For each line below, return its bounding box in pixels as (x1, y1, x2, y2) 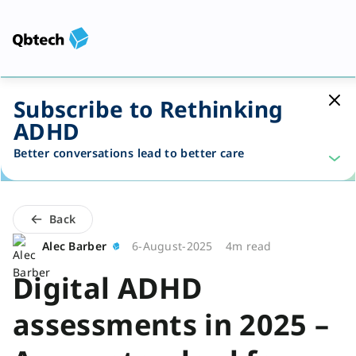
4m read (225, 238, 272, 253)
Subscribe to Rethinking (14, 94, 284, 124)
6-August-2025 (132, 238, 213, 253)
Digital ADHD (13, 269, 203, 308)
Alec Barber (42, 238, 107, 253)
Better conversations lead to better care (14, 145, 245, 161)
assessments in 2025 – (13, 305, 330, 344)
